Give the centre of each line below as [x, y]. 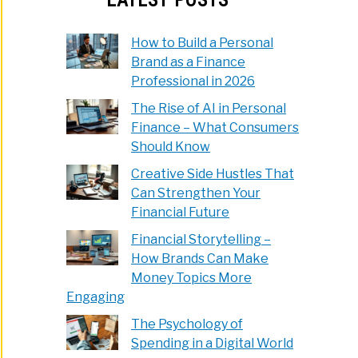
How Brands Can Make [200, 258]
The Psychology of [187, 324]
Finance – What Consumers [215, 127]
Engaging [96, 296]
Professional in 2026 [193, 81]
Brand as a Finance [189, 62]
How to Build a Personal [203, 42]
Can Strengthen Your [196, 193]
